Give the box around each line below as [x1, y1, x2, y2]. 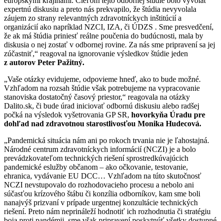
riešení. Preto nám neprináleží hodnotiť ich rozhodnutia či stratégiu [4, 207, 211, 216]
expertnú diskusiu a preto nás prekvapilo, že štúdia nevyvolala [4, 4, 196, 13]
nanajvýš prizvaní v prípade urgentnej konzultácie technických [4, 198, 198, 207]
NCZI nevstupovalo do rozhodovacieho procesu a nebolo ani [4, 180, 194, 189]
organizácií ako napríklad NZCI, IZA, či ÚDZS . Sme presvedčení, [4, 22, 214, 31]
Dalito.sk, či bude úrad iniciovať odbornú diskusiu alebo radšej [4, 101, 199, 110]
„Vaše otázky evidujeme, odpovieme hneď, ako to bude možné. [4, 74, 201, 83]
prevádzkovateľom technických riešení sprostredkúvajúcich [4, 153, 188, 162]
